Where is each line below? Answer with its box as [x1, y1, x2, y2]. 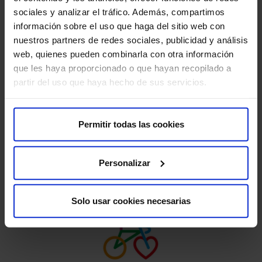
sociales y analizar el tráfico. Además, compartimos [13, 6, 225, 17]
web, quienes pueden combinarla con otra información [13, 49, 234, 59]
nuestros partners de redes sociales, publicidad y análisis [13, 35, 248, 45]
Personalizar [98, 157, 150, 168]
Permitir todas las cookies [78, 119, 184, 129]
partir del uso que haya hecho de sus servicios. [13, 77, 207, 87]
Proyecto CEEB [14, 139, 91, 154]
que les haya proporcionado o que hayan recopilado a [13, 63, 232, 73]
